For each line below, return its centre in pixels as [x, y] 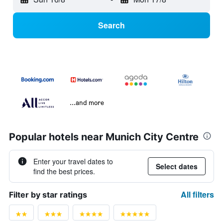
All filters [197, 195]
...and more [87, 103]
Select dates [177, 167]
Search [111, 25]
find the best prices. [64, 171]
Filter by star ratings [48, 195]
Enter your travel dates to [73, 162]
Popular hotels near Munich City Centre [104, 137]
